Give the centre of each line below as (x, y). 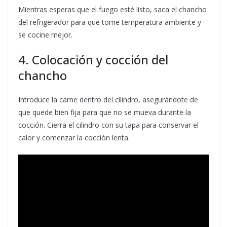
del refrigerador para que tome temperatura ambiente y (110, 22)
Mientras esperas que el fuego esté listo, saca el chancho (112, 10)
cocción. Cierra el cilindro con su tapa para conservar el (108, 125)
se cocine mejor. (45, 35)
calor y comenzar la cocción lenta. (74, 138)
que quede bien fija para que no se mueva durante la (105, 112)
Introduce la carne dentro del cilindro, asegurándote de (108, 100)
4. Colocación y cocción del (93, 60)
